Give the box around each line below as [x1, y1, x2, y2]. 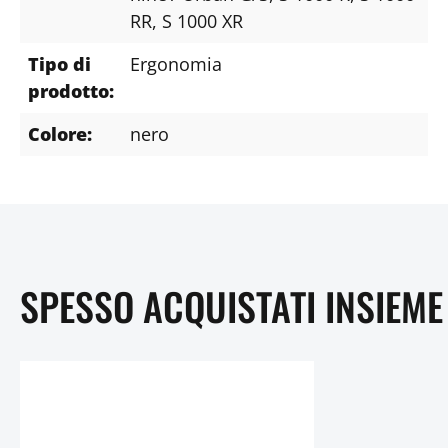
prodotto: [28, 78, 114, 103]
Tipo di [28, 51, 91, 76]
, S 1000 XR [152, 8, 243, 33]
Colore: [28, 121, 92, 146]
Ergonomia [130, 51, 222, 76]
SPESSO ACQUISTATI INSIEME [20, 277, 443, 334]
